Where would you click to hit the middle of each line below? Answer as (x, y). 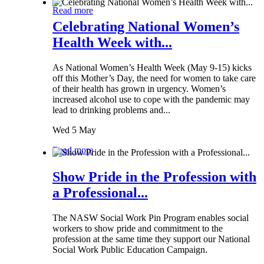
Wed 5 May (74, 130)
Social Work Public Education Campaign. (131, 250)
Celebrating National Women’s (146, 27)
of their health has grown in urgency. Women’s (139, 89)
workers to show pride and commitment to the (138, 229)
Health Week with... (112, 43)
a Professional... (100, 193)
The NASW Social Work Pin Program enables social (151, 218)
